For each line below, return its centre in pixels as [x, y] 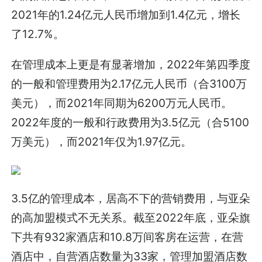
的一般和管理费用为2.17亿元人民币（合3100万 [129, 84]
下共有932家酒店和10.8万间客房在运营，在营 [127, 237]
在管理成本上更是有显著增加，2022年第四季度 [131, 65]
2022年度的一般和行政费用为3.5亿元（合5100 [130, 123]
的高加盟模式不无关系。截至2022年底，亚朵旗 [131, 218]
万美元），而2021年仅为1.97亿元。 [102, 142]
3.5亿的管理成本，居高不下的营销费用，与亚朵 [131, 199]
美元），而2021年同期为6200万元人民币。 [122, 103]
